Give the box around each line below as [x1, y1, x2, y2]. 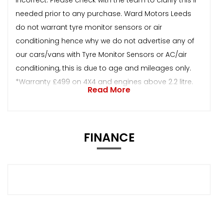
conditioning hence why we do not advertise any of [16, 36, 194, 46]
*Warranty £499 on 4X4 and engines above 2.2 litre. [16, 76, 193, 87]
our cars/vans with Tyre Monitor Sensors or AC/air [16, 49, 187, 59]
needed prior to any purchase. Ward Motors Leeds [16, 8, 191, 18]
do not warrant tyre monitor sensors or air [16, 22, 162, 32]
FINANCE [83, 129, 135, 145]
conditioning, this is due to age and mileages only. [16, 63, 191, 73]
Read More [88, 84, 130, 95]
